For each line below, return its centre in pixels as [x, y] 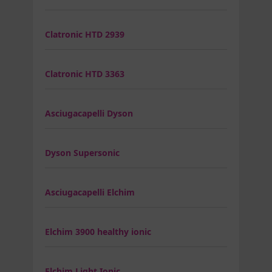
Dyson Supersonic [82, 152]
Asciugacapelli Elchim [90, 192]
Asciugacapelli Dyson [89, 113]
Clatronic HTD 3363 [85, 73]
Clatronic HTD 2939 [85, 34]
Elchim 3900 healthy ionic [98, 231]
